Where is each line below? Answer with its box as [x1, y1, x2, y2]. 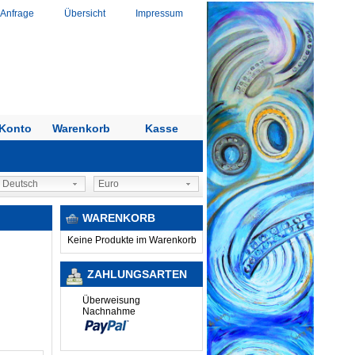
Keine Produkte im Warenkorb [67, 235, 197, 246]
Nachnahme [82, 306, 136, 317]
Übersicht [64, 8, 105, 19]
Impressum [136, 8, 183, 19]
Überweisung [82, 295, 140, 306]
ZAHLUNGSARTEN [87, 268, 187, 281]
